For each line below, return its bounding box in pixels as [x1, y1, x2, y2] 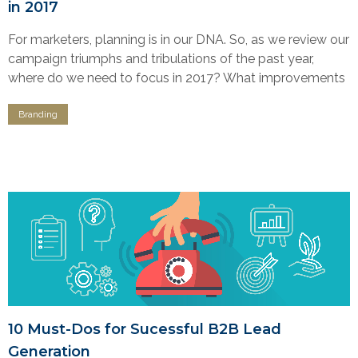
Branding [18, 108, 58, 120]
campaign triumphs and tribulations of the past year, [8, 50, 314, 66]
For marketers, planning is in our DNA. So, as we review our [8, 31, 349, 47]
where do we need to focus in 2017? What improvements [8, 70, 345, 86]
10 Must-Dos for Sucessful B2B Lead [8, 320, 281, 338]
